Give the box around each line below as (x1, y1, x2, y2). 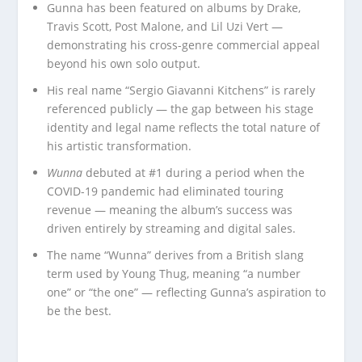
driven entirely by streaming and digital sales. (47, 220, 297, 236)
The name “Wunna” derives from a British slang (47, 246, 305, 263)
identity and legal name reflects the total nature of (47, 120, 321, 136)
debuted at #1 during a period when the (82, 164, 305, 180)
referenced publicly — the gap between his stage (47, 101, 314, 117)
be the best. (47, 302, 112, 318)
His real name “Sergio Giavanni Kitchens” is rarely (47, 82, 316, 99)
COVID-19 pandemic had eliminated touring (47, 183, 284, 199)
